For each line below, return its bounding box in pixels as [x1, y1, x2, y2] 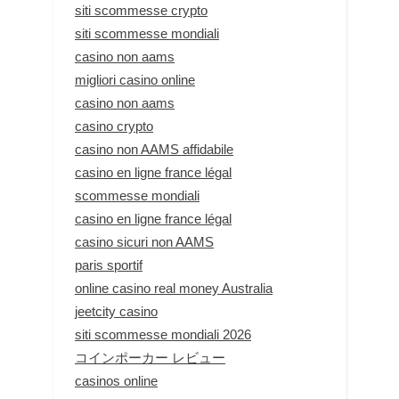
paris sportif [75, 257, 142, 273]
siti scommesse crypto [75, 3, 208, 19]
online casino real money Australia [75, 281, 273, 297]
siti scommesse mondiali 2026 [75, 327, 251, 343]
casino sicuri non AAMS [75, 234, 214, 250]
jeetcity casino [75, 304, 158, 320]
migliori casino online [75, 72, 195, 88]
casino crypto [75, 118, 153, 134]
